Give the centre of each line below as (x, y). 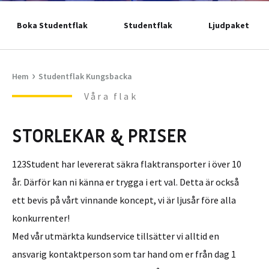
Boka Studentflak (52, 25)
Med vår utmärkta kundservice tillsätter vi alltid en (116, 236)
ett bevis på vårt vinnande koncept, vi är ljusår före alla (124, 200)
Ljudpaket (229, 25)
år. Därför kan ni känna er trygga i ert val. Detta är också (125, 182)
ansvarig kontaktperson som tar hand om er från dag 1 (124, 254)
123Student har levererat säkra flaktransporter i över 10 (127, 164)
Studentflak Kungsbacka (85, 76)
